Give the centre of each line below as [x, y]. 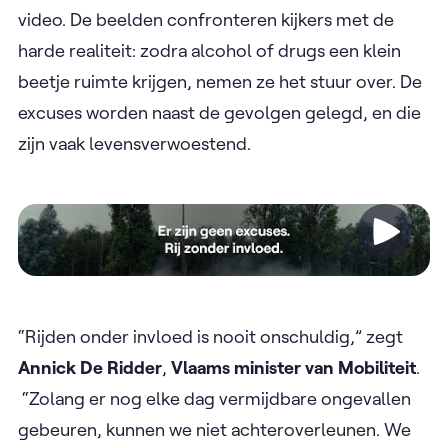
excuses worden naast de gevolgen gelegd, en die [219, 113]
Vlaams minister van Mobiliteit [291, 368]
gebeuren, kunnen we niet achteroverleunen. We [214, 430]
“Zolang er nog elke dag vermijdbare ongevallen [214, 399]
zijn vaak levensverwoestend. [136, 144]
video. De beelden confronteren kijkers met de [206, 20]
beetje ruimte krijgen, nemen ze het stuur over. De [220, 82]
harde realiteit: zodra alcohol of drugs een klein [209, 51]
